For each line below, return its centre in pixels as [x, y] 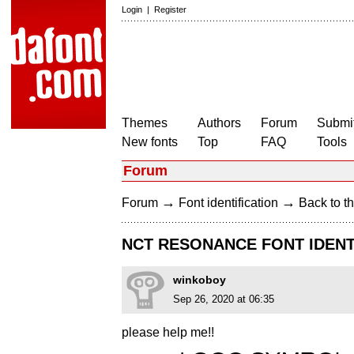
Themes [145, 123]
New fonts [150, 142]
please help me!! [168, 333]
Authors [219, 123]
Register [170, 9]
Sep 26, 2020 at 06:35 [224, 299]
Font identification [228, 203]
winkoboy [200, 280]
